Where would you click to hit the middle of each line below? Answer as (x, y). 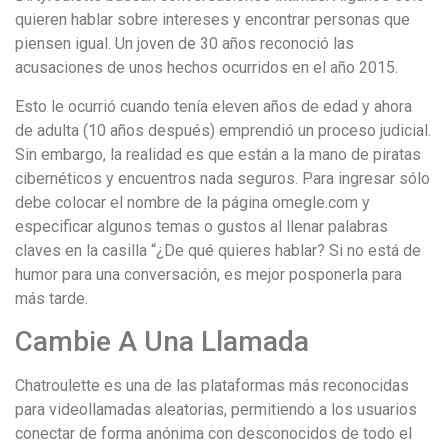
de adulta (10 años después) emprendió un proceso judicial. (223, 130)
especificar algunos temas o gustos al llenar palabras (201, 226)
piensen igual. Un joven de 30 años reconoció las (184, 44)
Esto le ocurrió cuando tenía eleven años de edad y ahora (213, 106)
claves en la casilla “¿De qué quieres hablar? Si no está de (218, 250)
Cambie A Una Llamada (162, 341)
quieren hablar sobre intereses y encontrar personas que (212, 20)
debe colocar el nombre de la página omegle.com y (192, 202)
